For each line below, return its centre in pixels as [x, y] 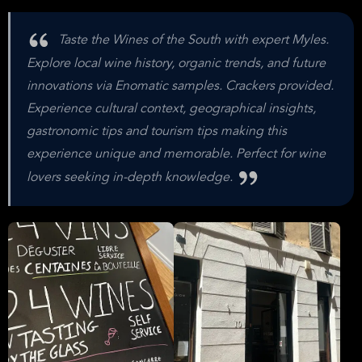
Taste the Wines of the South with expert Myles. [192, 40]
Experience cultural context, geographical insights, [171, 109]
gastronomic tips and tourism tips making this [157, 132]
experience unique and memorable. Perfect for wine [176, 154]
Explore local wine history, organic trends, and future [176, 64]
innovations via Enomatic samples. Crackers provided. [180, 86]
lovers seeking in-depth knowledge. [131, 177]
